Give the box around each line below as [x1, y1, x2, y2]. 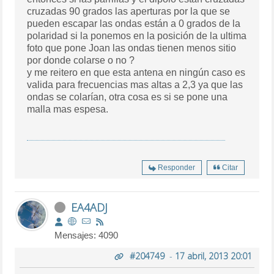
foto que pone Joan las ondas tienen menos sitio [27, 43, 237, 54]
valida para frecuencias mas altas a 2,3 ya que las [27, 80, 243, 91]
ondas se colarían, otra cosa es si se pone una [27, 92, 228, 103]
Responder [157, 163, 195, 172]
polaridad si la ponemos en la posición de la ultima [27, 31, 247, 42]
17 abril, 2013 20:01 [174, 250, 252, 262]
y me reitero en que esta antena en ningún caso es [27, 67, 246, 78]
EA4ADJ [71, 200, 108, 215]
